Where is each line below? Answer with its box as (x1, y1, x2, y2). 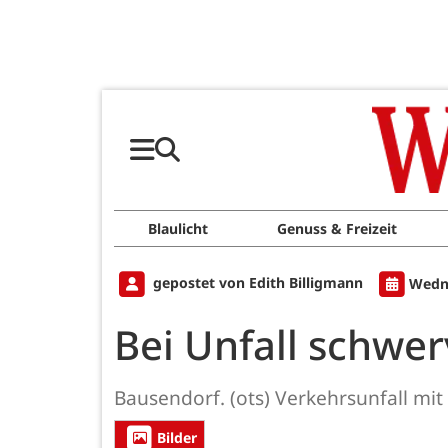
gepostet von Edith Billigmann (149, 273, 367, 293)
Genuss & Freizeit (276, 219, 397, 238)
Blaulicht (148, 219, 209, 238)
